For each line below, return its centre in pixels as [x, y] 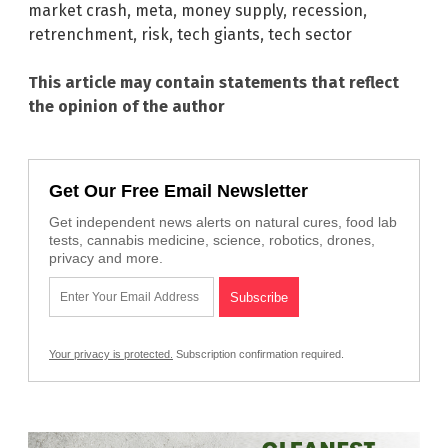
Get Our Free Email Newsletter [178, 190]
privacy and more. [106, 257]
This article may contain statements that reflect [213, 82]
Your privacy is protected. [111, 353]
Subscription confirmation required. [258, 353]
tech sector [310, 34]
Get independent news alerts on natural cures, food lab [223, 221]
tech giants [218, 34]
